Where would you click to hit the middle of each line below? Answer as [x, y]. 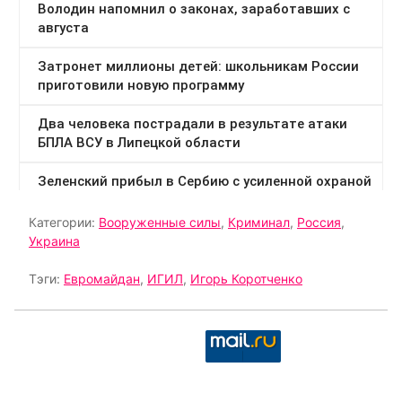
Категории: [64, 222]
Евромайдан [102, 279]
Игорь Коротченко [246, 279]
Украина [54, 241]
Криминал [259, 222]
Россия [319, 222]
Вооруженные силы [160, 222]
